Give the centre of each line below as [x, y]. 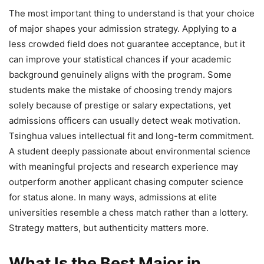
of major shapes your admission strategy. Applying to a [123, 28]
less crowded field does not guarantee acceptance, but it [127, 44]
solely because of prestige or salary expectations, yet [120, 105]
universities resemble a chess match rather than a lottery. [128, 212]
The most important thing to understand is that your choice [132, 13]
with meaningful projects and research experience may [123, 166]
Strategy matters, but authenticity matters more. [109, 227]
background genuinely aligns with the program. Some [120, 74]
